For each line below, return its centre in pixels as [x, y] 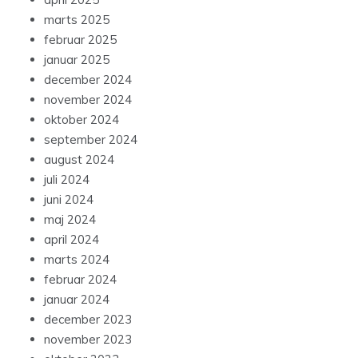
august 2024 [79, 160]
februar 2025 [80, 40]
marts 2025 [77, 20]
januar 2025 [77, 60]
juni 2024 [69, 200]
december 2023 [88, 320]
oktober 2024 [82, 120]
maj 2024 [70, 220]
